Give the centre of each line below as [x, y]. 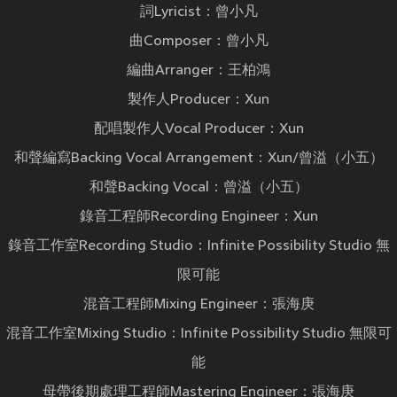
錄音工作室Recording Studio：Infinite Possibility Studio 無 [198, 247]
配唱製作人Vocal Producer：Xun [198, 130]
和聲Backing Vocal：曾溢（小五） [198, 188]
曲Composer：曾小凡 [198, 42]
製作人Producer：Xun [198, 101]
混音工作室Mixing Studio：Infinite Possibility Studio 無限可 [198, 335]
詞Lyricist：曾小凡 [198, 13]
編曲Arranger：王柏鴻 [198, 71]
